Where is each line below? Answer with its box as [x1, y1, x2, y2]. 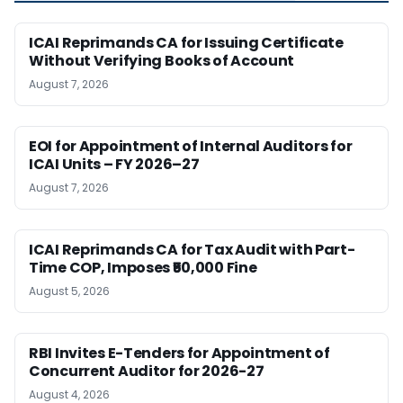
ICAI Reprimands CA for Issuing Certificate [29, 31, 344, 53]
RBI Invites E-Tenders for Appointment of [29, 342, 330, 363]
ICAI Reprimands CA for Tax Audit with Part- [29, 238, 355, 260]
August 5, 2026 [29, 282, 110, 299]
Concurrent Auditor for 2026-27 [29, 360, 264, 381]
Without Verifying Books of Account [29, 49, 295, 71]
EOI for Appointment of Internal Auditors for [29, 135, 353, 157]
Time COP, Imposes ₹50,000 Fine [29, 256, 257, 278]
